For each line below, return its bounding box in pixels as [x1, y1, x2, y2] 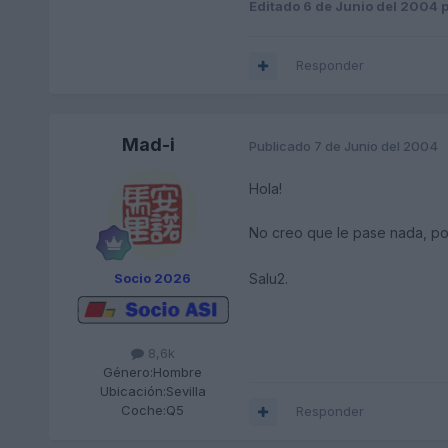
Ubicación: [99, 383, 166, 400]
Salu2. [248, 269, 288, 287]
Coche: [121, 402, 167, 419]
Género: [103, 364, 154, 381]
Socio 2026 [114, 270, 192, 287]
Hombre [153, 364, 203, 381]
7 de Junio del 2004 [313, 137, 438, 154]
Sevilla [165, 383, 206, 400]
